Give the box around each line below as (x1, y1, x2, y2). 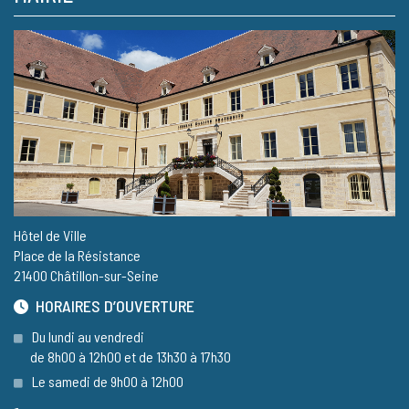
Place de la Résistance (14, 246, 141, 264)
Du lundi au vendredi (32, 327, 144, 345)
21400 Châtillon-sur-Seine (14, 266, 159, 284)
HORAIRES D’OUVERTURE (28, 295, 194, 316)
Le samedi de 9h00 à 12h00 (32, 372, 184, 390)
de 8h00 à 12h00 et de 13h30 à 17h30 (14, 347, 231, 365)
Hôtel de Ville (14, 225, 87, 244)
